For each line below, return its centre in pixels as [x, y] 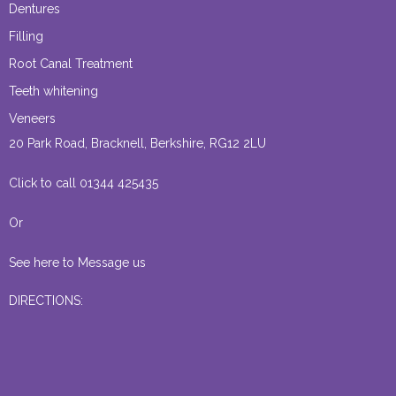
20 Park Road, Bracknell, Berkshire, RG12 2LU [137, 144]
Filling [26, 37]
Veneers [32, 119]
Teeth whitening [53, 91]
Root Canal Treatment [71, 64]
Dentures [34, 9]
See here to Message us [77, 263]
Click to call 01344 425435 [84, 183]
